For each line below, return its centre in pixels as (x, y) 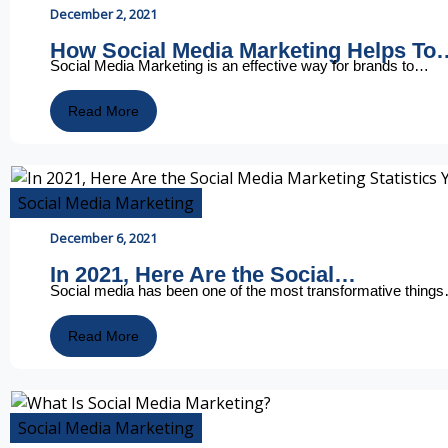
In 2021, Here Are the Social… (203, 275)
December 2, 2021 (103, 13)
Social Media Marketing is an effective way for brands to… (239, 66)
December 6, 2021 (103, 238)
